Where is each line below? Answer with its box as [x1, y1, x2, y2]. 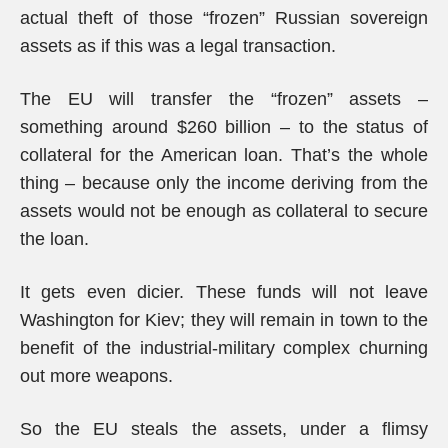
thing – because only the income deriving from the [20, 173, 428, 193]
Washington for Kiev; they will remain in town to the [20, 310, 428, 330]
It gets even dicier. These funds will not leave [20, 282, 428, 302]
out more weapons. [20, 366, 173, 386]
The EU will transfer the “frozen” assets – [20, 89, 428, 109]
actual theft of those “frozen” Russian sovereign [20, 8, 428, 28]
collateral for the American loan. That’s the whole [20, 145, 428, 165]
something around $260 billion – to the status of [20, 117, 428, 137]
